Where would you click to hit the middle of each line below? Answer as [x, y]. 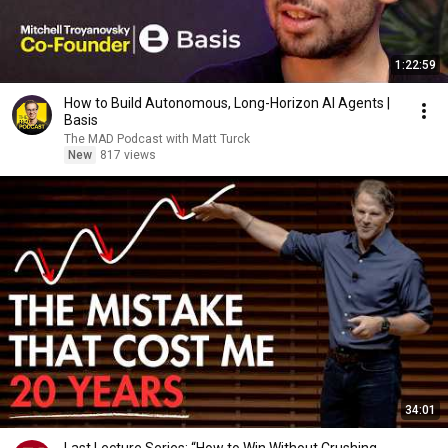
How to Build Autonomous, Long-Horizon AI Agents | [227, 103]
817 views [128, 155]
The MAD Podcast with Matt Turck [157, 139]
